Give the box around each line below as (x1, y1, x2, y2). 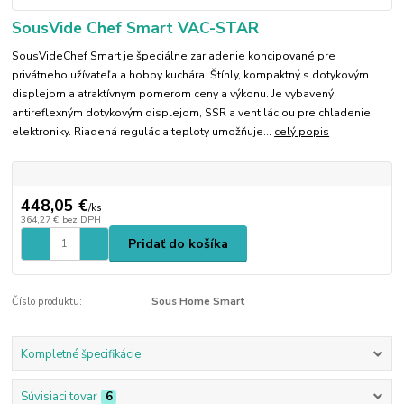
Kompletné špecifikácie (20, 345, 141, 363)
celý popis (274, 124, 330, 140)
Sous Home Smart (151, 295, 245, 309)
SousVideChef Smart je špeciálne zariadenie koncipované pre (12, 49, 336, 64)
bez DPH (61, 213, 101, 227)
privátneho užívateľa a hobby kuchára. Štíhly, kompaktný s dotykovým (12, 68, 370, 83)
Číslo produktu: (12, 295, 83, 309)
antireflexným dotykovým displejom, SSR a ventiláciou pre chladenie (12, 106, 372, 121)
